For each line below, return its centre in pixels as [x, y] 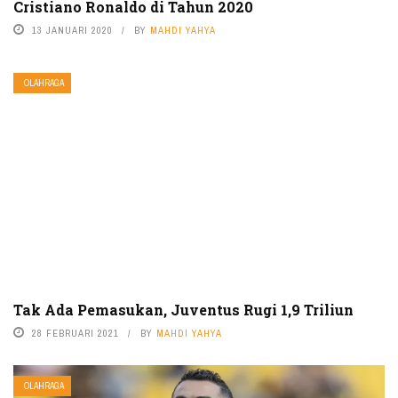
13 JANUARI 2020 [72, 30]
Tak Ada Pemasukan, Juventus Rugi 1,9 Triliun [183, 309]
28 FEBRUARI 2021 [76, 333]
